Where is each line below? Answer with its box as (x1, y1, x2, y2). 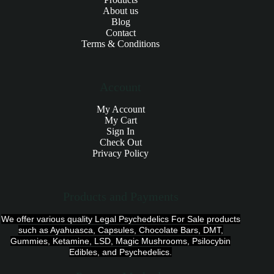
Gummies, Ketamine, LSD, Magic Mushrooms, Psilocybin (10, 236, 231, 246)
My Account (96, 104, 145, 115)
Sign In (106, 126, 135, 137)
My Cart (104, 115, 137, 126)
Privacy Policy (92, 148, 149, 159)
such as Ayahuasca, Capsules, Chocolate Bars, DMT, (18, 225, 223, 235)
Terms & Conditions (81, 39, 160, 50)
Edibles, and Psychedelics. (69, 247, 172, 257)
